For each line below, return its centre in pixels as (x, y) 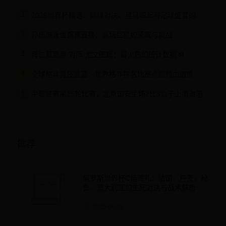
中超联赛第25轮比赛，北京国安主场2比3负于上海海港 (117, 94)
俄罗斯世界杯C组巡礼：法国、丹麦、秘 (146, 178)
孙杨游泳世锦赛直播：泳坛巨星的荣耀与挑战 (102, 35)
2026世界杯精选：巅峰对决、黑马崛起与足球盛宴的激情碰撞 (199, 15)
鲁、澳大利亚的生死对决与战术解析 (139, 187)
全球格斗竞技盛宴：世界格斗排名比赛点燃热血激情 (112, 74)
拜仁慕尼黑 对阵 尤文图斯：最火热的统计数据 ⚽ (108, 54)
